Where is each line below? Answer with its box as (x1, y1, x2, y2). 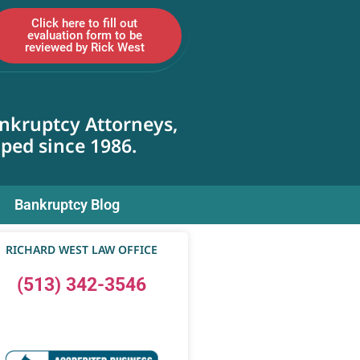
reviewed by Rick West (24, 40, 145, 55)
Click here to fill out (31, 16, 137, 31)
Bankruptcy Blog (14, 196, 120, 213)
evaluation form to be (27, 28, 142, 43)
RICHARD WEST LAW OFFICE (6, 242, 157, 257)
